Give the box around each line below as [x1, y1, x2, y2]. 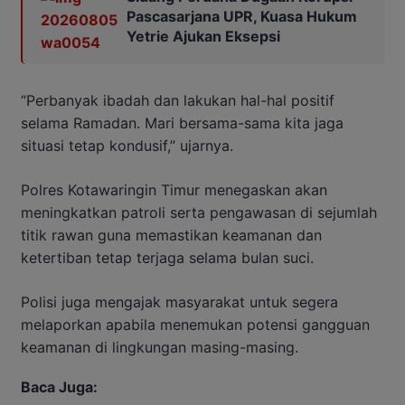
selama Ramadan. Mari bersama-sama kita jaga [21, 114, 344, 133]
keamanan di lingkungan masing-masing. [21, 338, 298, 357]
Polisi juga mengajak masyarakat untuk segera [21, 293, 338, 312]
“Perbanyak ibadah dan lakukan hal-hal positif [21, 91, 334, 110]
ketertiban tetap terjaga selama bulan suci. [21, 249, 314, 268]
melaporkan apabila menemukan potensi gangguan [21, 316, 370, 334]
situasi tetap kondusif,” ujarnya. [21, 137, 233, 155]
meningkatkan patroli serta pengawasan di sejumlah [21, 203, 377, 222]
